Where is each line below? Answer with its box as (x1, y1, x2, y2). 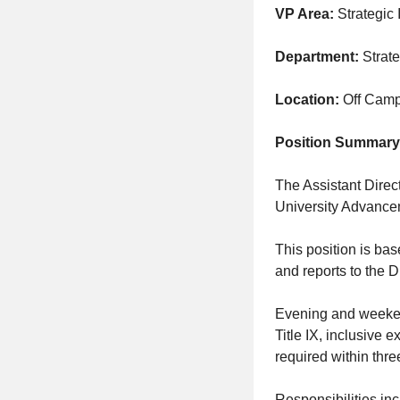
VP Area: (275, 6, 334, 21)
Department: (275, 49, 362, 64)
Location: (275, 92, 343, 107)
